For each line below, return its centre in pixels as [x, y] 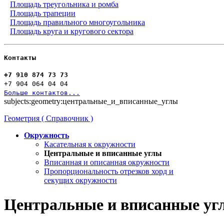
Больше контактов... [42, 92]
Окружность [46, 135]
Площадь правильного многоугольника [77, 22]
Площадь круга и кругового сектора [72, 31]
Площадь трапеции [43, 13]
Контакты [20, 57]
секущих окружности [80, 180]
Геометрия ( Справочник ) [48, 118]
